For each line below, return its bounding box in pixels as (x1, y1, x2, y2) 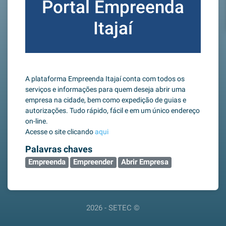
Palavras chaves (25, 144, 92, 154)
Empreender (73, 157, 114, 167)
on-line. (25, 117, 48, 125)
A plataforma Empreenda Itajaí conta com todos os (25, 75, 185, 83)
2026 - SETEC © (86, 203, 140, 213)
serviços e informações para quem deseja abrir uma (25, 85, 186, 93)
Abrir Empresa (121, 157, 168, 167)
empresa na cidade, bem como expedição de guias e (25, 96, 186, 104)
